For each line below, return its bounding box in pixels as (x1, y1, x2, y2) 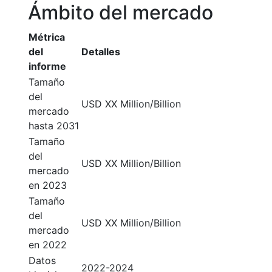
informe (29, 60, 66, 72)
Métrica (29, 31, 65, 43)
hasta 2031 (29, 120, 79, 132)
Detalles (81, 46, 120, 58)
